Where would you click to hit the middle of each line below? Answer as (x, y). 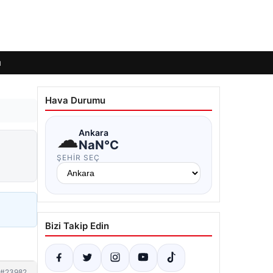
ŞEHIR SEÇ (78, 158)
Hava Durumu (75, 100)
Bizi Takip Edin (77, 226)
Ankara (94, 132)
